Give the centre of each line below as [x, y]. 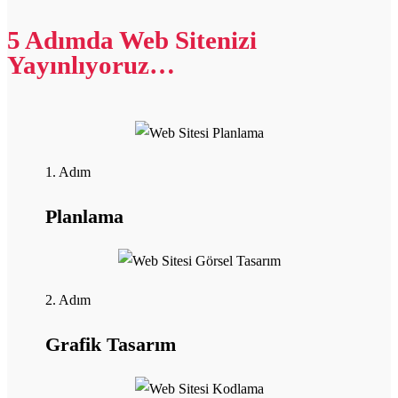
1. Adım [68, 171]
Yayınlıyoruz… [91, 64]
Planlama [85, 216]
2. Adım [68, 299]
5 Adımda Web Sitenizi [132, 40]
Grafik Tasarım [111, 344]
